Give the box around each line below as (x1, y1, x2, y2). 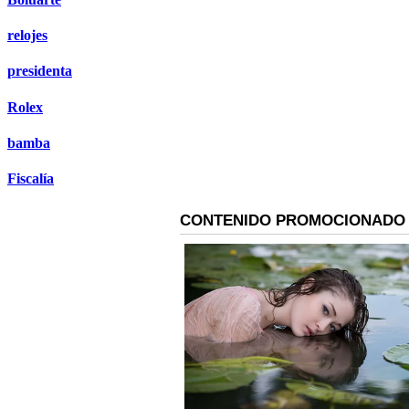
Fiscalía (7, 171, 54, 187)
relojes (7, 27, 47, 44)
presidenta (7, 63, 72, 79)
